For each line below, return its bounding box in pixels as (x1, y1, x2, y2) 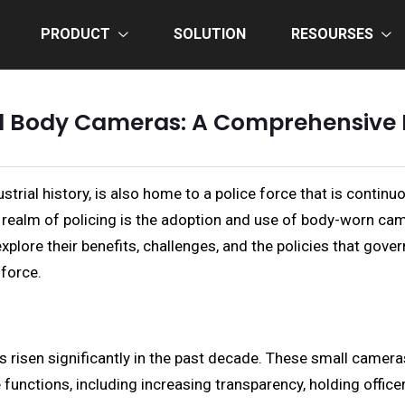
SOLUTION (174, 25, 246, 42)
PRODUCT (41, 25, 110, 42)
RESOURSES (291, 25, 373, 42)
